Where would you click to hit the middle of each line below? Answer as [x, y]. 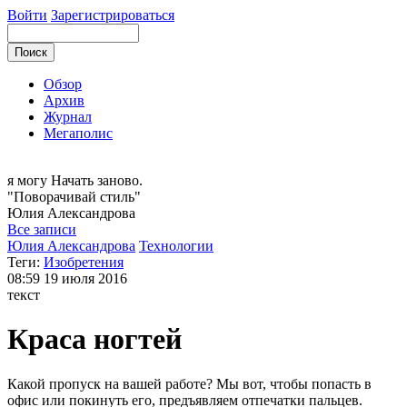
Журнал [68, 117]
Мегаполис [78, 133]
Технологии [176, 246]
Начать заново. [97, 180]
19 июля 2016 [85, 278]
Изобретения [84, 262]
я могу [29, 180]
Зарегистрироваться [113, 15]
